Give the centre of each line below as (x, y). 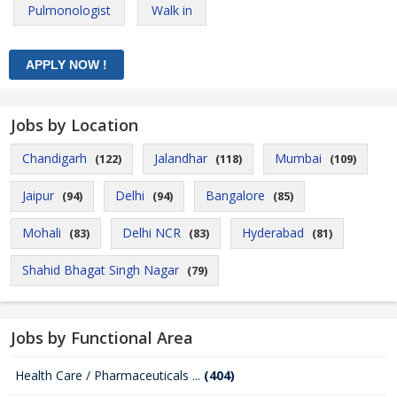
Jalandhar (181, 158)
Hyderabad (273, 233)
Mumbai (298, 158)
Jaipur (38, 195)
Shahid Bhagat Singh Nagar (101, 270)
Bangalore (235, 195)
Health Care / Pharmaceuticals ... (109, 375)
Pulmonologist (69, 10)
